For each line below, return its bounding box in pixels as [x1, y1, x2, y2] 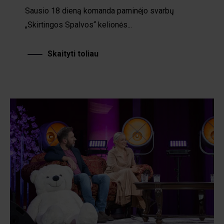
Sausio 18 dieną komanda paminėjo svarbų [25, 3, 174, 13]
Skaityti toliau [47, 46, 98, 56]
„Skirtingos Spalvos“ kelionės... [25, 17, 132, 27]
